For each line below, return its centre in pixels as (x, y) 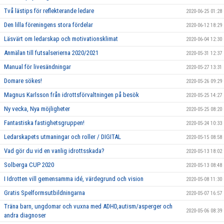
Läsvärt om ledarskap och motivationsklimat (61, 39)
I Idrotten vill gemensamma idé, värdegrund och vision (74, 179)
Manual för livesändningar (37, 67)
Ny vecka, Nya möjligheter (37, 109)
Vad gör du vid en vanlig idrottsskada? (54, 151)
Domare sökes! (23, 81)
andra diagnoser (25, 215)
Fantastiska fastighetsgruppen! (44, 123)
